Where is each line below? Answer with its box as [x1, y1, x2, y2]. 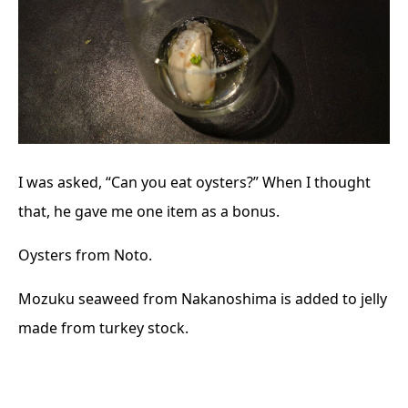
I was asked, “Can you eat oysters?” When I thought [18, 172, 371, 193]
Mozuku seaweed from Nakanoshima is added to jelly [18, 289, 387, 310]
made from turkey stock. [18, 318, 189, 339]
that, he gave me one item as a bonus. [18, 201, 280, 222]
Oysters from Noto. [18, 245, 152, 266]
